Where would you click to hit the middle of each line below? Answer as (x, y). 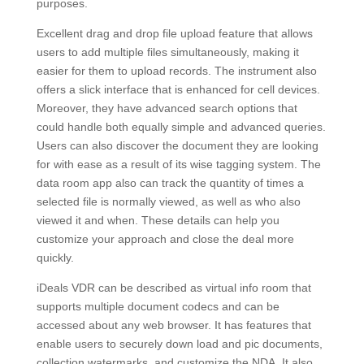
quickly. (55, 258)
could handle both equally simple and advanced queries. (181, 127)
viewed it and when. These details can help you (158, 220)
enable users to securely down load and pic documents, (179, 344)
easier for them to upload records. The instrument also (176, 71)
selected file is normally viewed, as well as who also (168, 201)
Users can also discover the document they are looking (177, 145)
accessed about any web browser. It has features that (173, 325)
